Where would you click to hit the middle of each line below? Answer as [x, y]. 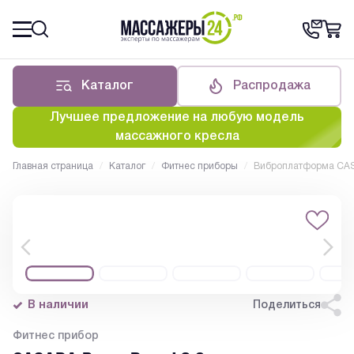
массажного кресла [177, 137]
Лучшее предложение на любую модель [177, 118]
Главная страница [53, 167]
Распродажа [271, 87]
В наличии [58, 305]
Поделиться [287, 305]
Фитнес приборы [200, 167]
